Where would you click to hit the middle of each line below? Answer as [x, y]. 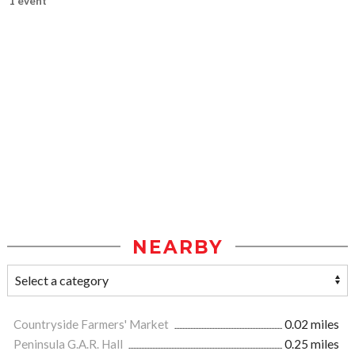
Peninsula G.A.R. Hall [69, 344]
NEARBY [177, 247]
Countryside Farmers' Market [92, 324]
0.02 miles [312, 324]
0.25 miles [312, 344]
